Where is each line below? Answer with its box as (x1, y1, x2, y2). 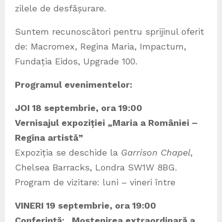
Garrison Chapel (121, 147, 190, 158)
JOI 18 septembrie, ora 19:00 (15, 102, 142, 113)
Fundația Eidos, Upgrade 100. (15, 55, 137, 66)
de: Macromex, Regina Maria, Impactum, (15, 41, 186, 52)
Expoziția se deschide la (15, 147, 121, 158)
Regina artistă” (15, 132, 83, 143)
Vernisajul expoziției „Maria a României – (15, 117, 198, 128)
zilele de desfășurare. (15, 2, 106, 13)
